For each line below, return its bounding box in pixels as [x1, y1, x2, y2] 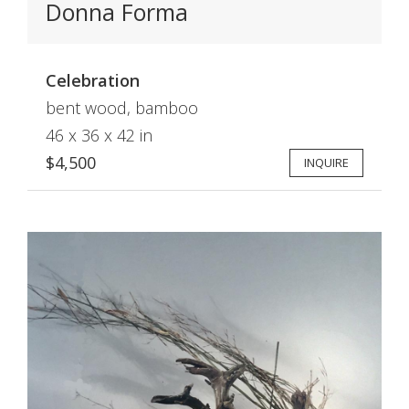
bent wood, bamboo [46, 97, 198, 119]
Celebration [46, 69, 140, 91]
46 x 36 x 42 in [46, 124, 152, 146]
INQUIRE [304, 154, 349, 171]
